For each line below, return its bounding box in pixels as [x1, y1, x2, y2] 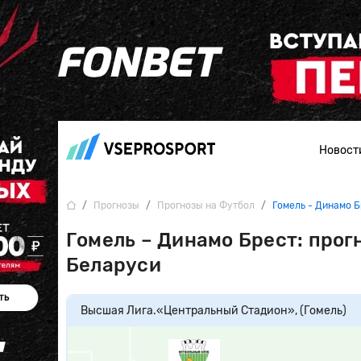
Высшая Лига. [81, 304, 156, 317]
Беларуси [66, 254, 161, 276]
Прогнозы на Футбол [157, 200, 255, 211]
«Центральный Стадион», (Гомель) [156, 304, 346, 317]
